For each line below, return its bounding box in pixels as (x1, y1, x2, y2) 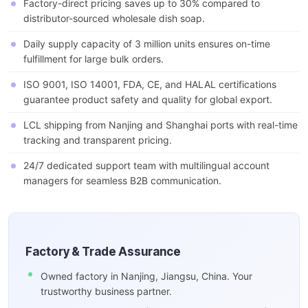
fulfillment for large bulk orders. (23, 53, 164, 65)
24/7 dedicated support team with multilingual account (23, 159, 269, 172)
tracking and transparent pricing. (23, 134, 172, 146)
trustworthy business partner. (41, 285, 172, 298)
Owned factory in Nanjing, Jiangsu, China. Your (41, 270, 252, 283)
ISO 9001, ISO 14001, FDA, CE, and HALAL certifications (23, 78, 276, 91)
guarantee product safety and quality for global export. (23, 93, 272, 106)
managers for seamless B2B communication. (23, 175, 221, 187)
